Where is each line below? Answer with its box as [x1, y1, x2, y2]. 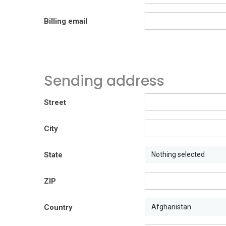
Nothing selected [151, 150, 205, 158]
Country [44, 202, 73, 212]
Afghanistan [151, 202, 191, 211]
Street [44, 97, 66, 107]
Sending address [44, 71, 164, 91]
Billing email [44, 16, 87, 26]
